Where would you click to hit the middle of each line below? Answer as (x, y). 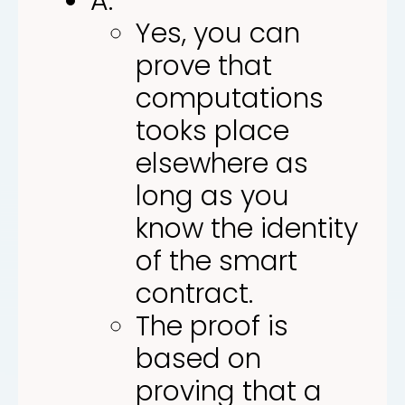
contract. (194, 293)
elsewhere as (222, 163)
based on (198, 358)
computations (230, 98)
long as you (212, 196)
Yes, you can (218, 33)
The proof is (212, 326)
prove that (204, 66)
